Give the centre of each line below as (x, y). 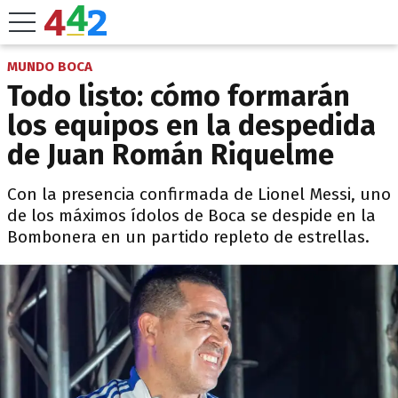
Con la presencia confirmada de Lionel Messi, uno (199, 194)
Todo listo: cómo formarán (179, 96)
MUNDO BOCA (50, 67)
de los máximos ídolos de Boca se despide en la (191, 215)
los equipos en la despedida (191, 125)
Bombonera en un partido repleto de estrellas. (188, 237)
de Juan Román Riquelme (171, 155)
